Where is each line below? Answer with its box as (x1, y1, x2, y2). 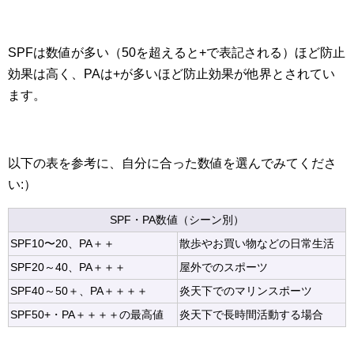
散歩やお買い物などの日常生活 (179, 237, 334, 250)
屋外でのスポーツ (179, 261, 268, 273)
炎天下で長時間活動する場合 (179, 308, 323, 321)
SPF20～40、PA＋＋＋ (10, 261, 126, 273)
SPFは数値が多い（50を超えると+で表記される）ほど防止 (8, 45, 345, 59)
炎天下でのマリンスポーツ (179, 284, 312, 297)
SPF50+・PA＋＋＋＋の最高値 (10, 308, 164, 321)
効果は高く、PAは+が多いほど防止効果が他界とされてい (8, 66, 335, 81)
